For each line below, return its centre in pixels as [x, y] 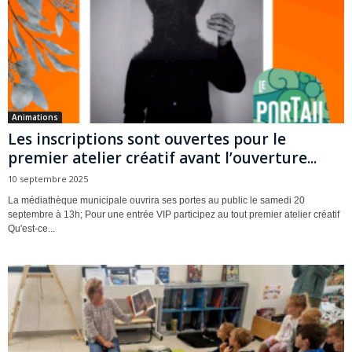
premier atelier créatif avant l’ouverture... [162, 158]
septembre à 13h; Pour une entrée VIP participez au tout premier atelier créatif [174, 215]
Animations [35, 117]
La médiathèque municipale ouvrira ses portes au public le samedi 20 [156, 201]
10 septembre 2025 [48, 179]
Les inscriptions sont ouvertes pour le [147, 139]
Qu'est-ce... [31, 229]
